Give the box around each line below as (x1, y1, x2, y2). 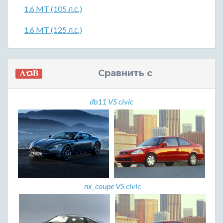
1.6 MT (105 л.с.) (24, 4, 82, 14)
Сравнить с (98, 68, 152, 79)
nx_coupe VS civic (84, 181, 141, 191)
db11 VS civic (90, 97, 133, 107)
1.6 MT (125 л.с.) (24, 25, 82, 35)
